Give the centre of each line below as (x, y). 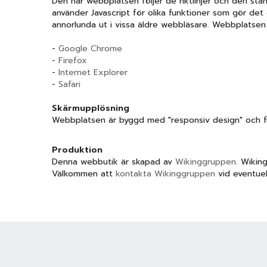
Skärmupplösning (91, 108)
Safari (69, 84)
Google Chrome (90, 49)
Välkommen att (84, 174)
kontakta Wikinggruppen (167, 174)
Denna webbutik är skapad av (114, 162)
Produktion (77, 150)
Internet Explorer (93, 72)
